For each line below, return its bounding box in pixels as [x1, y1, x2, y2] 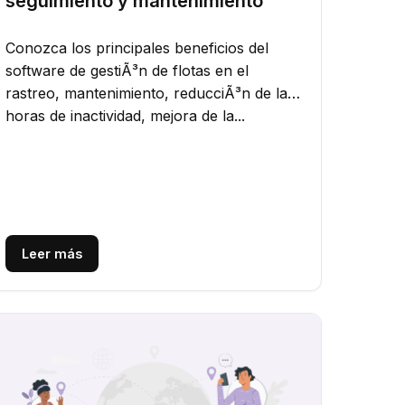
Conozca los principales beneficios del [5, 39, 269, 58]
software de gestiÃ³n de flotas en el [5, 61, 250, 80]
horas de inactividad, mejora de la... [5, 107, 246, 126]
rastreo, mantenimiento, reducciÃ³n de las [5, 84, 296, 103]
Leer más [22, 246, 83, 262]
